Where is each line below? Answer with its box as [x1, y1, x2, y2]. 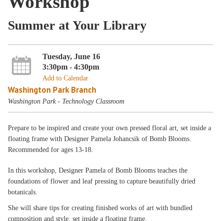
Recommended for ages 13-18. [8, 146, 96, 153]
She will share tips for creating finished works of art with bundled [8, 204, 193, 212]
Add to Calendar [42, 74, 88, 82]
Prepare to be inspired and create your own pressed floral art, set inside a [8, 124, 212, 132]
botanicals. [8, 188, 38, 196]
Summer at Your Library [8, 18, 147, 33]
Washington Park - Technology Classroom [8, 97, 125, 105]
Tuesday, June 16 [42, 51, 100, 61]
